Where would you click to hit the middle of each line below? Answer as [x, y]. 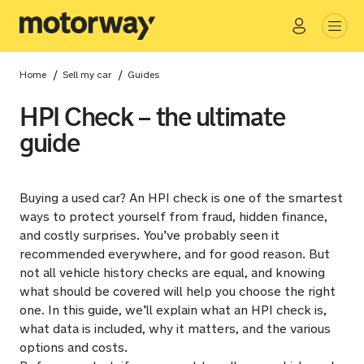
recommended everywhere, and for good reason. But [175, 254]
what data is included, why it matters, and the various [175, 329]
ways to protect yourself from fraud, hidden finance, [173, 217]
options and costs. [74, 347]
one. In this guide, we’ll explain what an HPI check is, [173, 310]
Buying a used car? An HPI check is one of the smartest [181, 198]
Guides [147, 75]
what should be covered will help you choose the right [178, 291]
